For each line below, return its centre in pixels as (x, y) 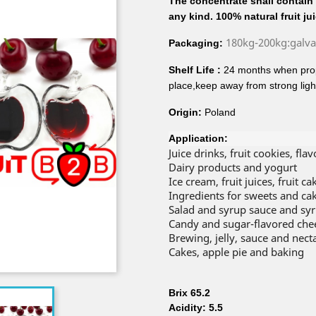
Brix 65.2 (189, 293)
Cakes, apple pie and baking (236, 252)
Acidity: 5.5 (196, 308)
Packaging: (197, 43)
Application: (198, 138)
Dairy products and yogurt (233, 167)
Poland (219, 112)
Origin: (185, 112)
